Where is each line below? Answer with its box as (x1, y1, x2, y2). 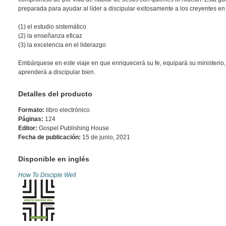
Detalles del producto (18, 90, 92, 98)
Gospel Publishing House (37, 125, 109, 132)
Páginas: (18, 116, 43, 123)
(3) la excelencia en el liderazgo (18, 41, 106, 49)
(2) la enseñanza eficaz (18, 32, 82, 40)
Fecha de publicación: (18, 134, 81, 141)
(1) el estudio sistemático (18, 23, 86, 31)
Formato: (18, 106, 44, 114)
